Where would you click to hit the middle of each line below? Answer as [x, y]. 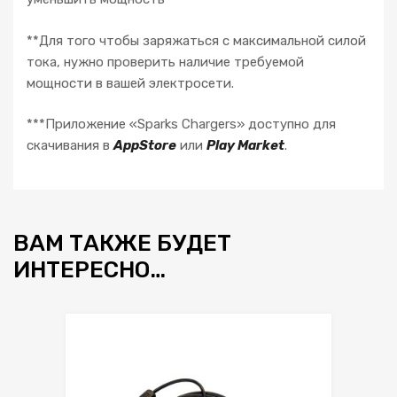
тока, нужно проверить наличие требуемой [165, 62]
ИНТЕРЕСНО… [90, 269]
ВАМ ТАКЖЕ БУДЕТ [122, 242]
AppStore [145, 146]
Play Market [245, 146]
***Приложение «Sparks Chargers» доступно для [181, 125]
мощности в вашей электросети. [130, 83]
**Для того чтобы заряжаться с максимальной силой [196, 40]
